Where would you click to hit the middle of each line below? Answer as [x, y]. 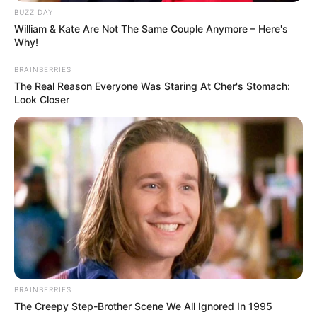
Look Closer [42, 100]
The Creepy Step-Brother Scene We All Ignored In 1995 [143, 306]
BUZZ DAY [34, 12]
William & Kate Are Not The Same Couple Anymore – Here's [151, 29]
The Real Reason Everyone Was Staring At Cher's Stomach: [152, 86]
